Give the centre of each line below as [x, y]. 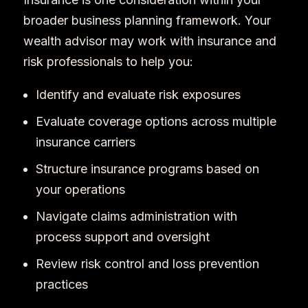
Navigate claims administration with [136, 216]
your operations [82, 189]
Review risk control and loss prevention [147, 264]
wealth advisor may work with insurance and [150, 41]
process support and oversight [124, 237]
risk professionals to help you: [110, 62]
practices [63, 284]
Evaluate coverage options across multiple [156, 121]
